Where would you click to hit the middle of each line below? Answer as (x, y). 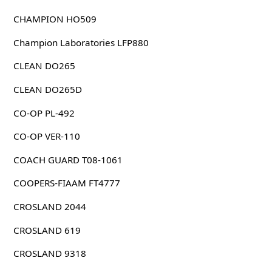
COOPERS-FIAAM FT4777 (66, 183)
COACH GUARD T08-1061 (68, 159)
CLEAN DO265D (47, 89)
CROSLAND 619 (47, 230)
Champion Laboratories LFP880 (81, 42)
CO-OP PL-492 (44, 113)
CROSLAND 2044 (49, 206)
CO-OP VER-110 (46, 136)
